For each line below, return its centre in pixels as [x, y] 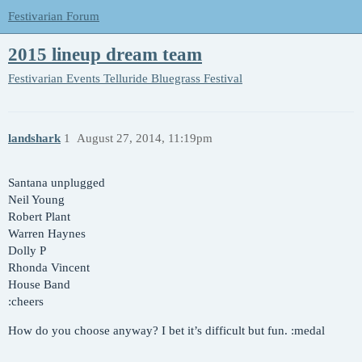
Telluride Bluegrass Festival [173, 78]
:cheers [26, 302]
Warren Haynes [47, 234]
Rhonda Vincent [49, 268]
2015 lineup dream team [105, 55]
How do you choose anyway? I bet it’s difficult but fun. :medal [166, 331]
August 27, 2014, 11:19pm [144, 139]
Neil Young [36, 200]
